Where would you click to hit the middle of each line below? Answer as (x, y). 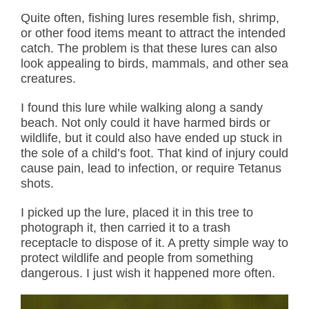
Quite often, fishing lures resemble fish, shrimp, (150, 18)
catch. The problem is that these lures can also (149, 48)
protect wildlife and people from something (137, 258)
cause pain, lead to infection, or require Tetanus (151, 168)
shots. (37, 183)
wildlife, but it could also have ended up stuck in (151, 138)
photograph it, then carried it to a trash (126, 227)
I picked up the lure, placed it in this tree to (137, 212)
